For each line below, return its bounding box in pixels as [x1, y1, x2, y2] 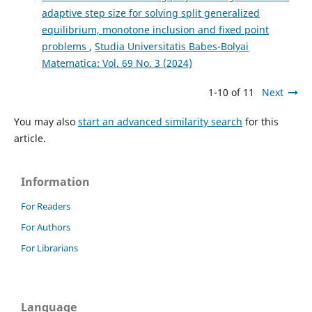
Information [21, 174, 90, 190]
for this [242, 115, 279, 129]
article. [13, 132, 46, 146]
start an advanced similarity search [77, 115, 242, 129]
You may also [13, 115, 78, 129]
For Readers [21, 200, 70, 213]
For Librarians [21, 242, 78, 255]
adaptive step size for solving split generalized [41, 6, 260, 20]
